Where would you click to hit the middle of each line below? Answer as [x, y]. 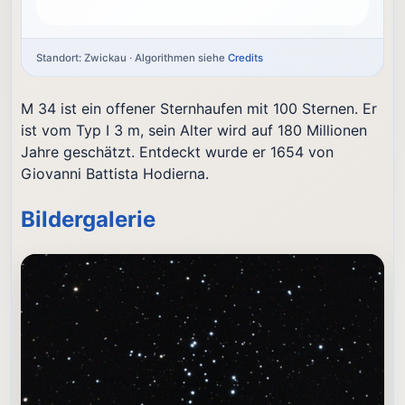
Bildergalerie [89, 219]
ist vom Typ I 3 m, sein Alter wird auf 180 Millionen [194, 130]
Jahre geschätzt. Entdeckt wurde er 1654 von [178, 151]
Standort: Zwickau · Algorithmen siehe [132, 57]
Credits [246, 57]
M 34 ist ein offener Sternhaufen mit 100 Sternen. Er [199, 108]
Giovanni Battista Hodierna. [115, 173]
